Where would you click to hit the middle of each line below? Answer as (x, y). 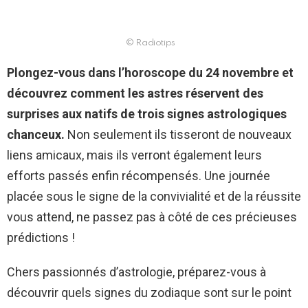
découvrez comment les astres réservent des (135, 93)
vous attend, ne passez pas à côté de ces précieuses (152, 217)
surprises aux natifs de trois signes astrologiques (147, 114)
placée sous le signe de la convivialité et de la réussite (154, 197)
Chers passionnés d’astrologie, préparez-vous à (136, 272)
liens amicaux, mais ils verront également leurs (134, 155)
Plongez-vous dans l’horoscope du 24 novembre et (150, 73)
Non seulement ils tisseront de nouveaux (178, 135)
